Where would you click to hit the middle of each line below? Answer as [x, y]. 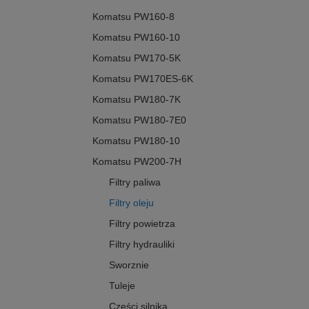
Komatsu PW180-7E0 [139, 120]
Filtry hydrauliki [142, 245]
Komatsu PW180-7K [137, 100]
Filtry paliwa [135, 182]
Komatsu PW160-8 [133, 17]
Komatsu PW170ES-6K [143, 79]
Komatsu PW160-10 [136, 38]
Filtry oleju [131, 203]
